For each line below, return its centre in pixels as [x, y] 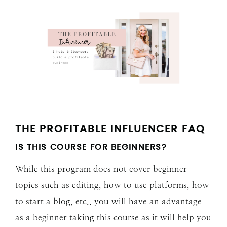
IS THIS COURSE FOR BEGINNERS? [91, 148]
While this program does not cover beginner [101, 169]
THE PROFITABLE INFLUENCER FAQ [110, 129]
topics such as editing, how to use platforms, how [112, 185]
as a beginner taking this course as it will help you [113, 218]
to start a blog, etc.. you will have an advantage [108, 201]
